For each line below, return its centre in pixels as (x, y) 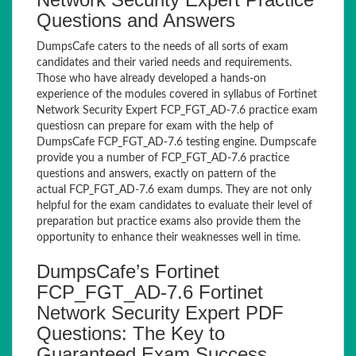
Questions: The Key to (131, 333)
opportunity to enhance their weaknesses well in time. (168, 238)
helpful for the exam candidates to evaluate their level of (174, 206)
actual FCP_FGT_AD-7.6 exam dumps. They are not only (174, 190)
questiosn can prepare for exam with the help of (155, 126)
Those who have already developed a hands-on (151, 79)
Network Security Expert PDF (160, 313)
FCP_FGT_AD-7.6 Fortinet (150, 292)
